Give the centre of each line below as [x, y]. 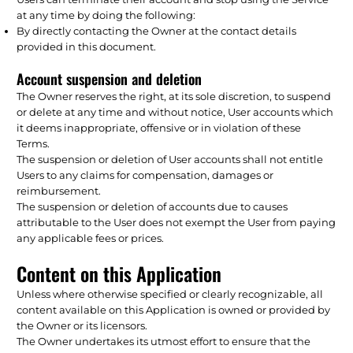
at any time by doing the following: [106, 15]
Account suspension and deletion [110, 78]
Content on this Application [119, 273]
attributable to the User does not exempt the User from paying [176, 222]
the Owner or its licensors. [82, 325]
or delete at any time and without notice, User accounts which [175, 111]
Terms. [33, 143]
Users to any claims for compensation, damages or [145, 175]
